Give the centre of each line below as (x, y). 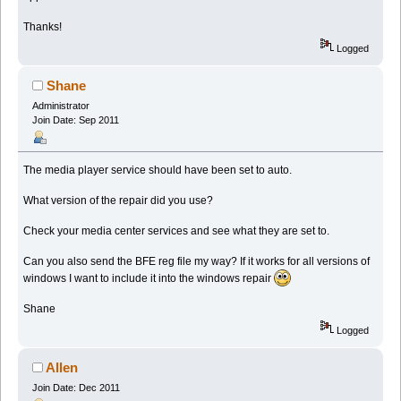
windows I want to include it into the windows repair (149, 279)
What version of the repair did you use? (119, 201)
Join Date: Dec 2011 (76, 388)
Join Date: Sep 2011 (75, 119)
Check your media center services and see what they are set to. (177, 231)
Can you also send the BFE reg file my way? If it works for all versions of (197, 262)
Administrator (60, 105)
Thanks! (43, 26)
